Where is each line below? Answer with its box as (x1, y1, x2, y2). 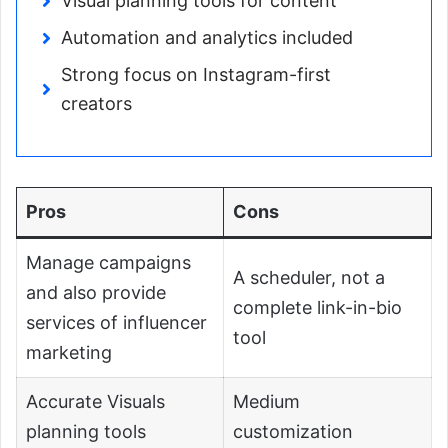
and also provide (26, 282, 166, 304)
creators (61, 93, 132, 115)
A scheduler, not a (233, 267, 385, 289)
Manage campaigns (26, 252, 191, 274)
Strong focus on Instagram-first (61, 64, 331, 86)
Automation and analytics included (61, 27, 353, 49)
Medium (233, 391, 300, 413)
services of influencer (26, 312, 207, 334)
